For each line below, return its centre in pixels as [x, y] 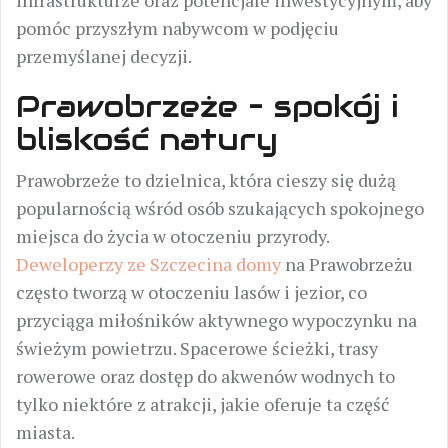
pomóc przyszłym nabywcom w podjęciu [177, 28]
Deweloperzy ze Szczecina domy [148, 264]
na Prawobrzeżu [347, 264]
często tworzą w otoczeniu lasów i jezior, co [191, 292]
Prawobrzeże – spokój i [207, 106]
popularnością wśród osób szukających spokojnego [220, 208]
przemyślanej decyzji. [104, 56]
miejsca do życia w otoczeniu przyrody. [172, 236]
